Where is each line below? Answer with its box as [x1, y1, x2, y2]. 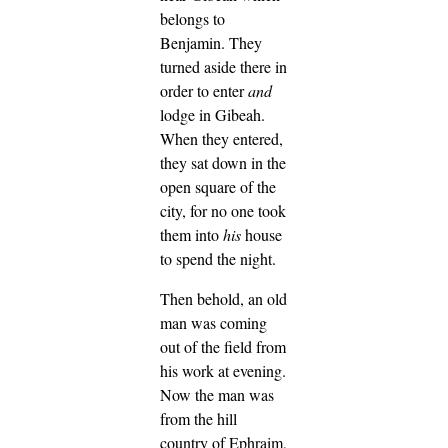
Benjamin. [160, 32, 225, 54]
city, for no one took [160, 200, 286, 222]
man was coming [160, 312, 267, 334]
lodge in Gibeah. [160, 104, 265, 126]
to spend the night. [160, 248, 276, 270]
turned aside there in [160, 56, 287, 78]
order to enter [160, 80, 248, 102]
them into [160, 224, 223, 246]
